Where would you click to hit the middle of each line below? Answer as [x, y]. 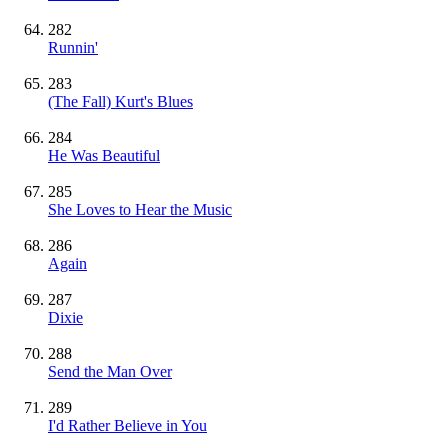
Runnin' [73, 47]
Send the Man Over [110, 371]
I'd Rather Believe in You [127, 425]
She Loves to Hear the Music [140, 209]
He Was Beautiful [104, 155]
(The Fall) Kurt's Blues [120, 101]
